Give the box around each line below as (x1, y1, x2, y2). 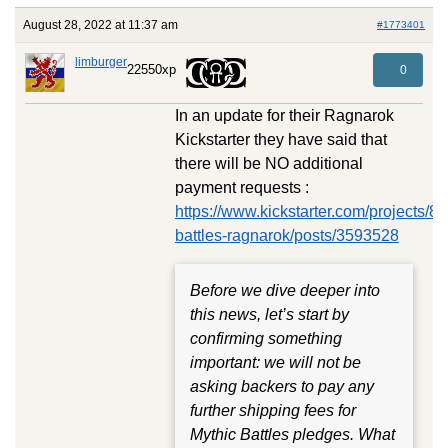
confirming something (190, 330, 342, 348)
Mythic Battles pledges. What (190, 426, 395, 444)
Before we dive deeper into (190, 282, 380, 300)
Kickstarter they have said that (175, 131, 387, 149)
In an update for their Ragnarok (175, 107, 394, 125)
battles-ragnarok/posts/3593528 (175, 227, 399, 245)
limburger (75, 54, 127, 69)
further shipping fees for (190, 402, 356, 420)
